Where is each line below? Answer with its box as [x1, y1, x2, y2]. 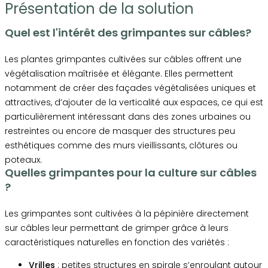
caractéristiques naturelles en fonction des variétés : [5, 236, 229, 249]
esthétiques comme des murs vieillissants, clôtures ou [5, 139, 237, 152]
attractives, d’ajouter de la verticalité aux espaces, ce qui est [5, 96, 263, 109]
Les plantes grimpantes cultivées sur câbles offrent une [5, 53, 242, 66]
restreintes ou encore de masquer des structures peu [5, 125, 235, 138]
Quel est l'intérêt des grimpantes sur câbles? [5, 25, 251, 41]
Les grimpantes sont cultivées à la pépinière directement [5, 208, 249, 220]
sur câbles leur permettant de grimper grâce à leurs [5, 222, 229, 234]
